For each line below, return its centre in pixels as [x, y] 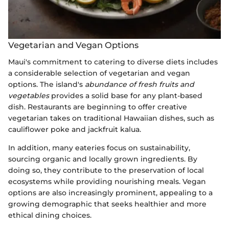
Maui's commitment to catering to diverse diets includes [113, 62]
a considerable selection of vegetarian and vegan [99, 73]
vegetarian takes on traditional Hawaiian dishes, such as [111, 118]
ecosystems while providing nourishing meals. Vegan [107, 181]
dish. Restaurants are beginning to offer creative [98, 107]
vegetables [29, 95]
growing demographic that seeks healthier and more [107, 204]
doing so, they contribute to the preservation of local [106, 170]
